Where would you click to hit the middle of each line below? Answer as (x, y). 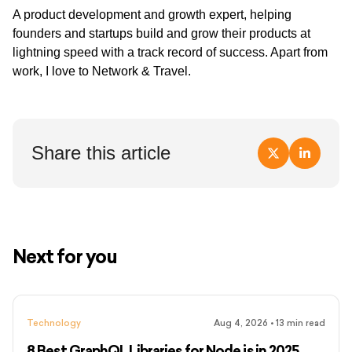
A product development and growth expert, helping (152, 14)
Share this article (101, 152)
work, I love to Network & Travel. (102, 71)
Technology (54, 324)
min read (305, 324)
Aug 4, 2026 (241, 324)
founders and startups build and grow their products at (161, 33)
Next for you (65, 256)
